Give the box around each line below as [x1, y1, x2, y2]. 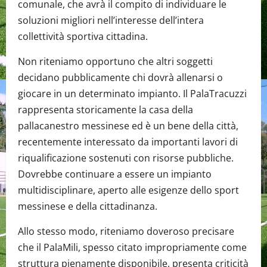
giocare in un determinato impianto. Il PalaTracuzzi [18, 87, 247, 101]
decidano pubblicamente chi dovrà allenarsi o [18, 71, 223, 85]
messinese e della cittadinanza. [18, 200, 157, 213]
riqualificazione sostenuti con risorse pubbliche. [18, 151, 234, 165]
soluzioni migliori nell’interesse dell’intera [18, 14, 204, 27]
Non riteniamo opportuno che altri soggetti [18, 55, 213, 69]
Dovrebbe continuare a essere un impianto [18, 167, 212, 181]
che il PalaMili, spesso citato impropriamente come [18, 241, 247, 254]
